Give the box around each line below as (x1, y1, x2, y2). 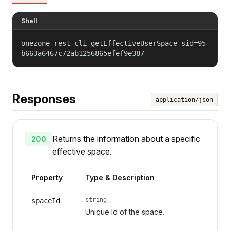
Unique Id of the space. (85, 207, 164, 216)
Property (31, 172, 63, 182)
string (85, 196, 107, 203)
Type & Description (85, 172, 155, 182)
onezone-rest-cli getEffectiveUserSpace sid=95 (21, 39, 206, 47)
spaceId (31, 196, 60, 205)
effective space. (52, 146, 112, 157)
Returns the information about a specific (52, 133, 200, 144)
